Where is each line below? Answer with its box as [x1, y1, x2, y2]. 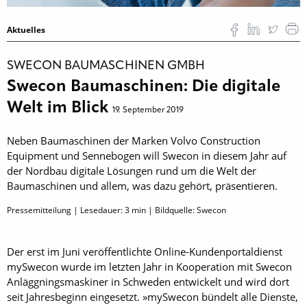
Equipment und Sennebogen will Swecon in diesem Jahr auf [7, 149, 286, 163]
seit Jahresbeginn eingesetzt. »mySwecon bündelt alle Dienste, [7, 290, 298, 304]
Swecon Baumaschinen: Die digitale [7, 79, 280, 96]
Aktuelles [7, 24, 45, 36]
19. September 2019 [112, 106, 184, 115]
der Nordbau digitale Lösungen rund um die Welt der [7, 164, 256, 178]
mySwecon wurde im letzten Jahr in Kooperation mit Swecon [7, 260, 292, 274]
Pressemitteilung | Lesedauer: [7, 204, 125, 217]
